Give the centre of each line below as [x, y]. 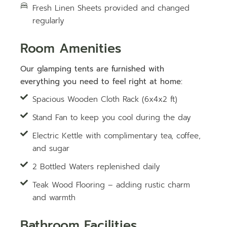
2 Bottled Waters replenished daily [97, 167]
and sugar [51, 149]
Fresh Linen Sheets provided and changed [111, 8]
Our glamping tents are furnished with [92, 69]
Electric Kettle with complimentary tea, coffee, [117, 136]
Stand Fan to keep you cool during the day [112, 118]
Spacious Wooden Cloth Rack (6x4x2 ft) [105, 100]
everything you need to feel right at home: [102, 82]
